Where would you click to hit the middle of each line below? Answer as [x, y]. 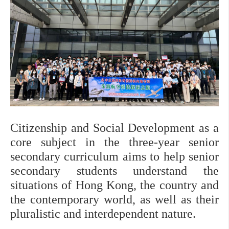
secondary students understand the [114, 170]
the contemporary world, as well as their [114, 199]
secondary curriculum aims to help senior [114, 156]
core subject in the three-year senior [114, 142]
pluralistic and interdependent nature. [103, 213]
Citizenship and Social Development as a [114, 128]
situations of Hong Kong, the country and [114, 185]
